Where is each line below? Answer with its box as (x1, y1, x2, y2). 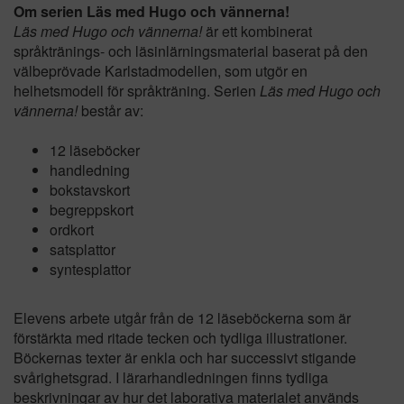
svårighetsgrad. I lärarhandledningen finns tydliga (14, 366, 328, 388)
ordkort (50, 218, 94, 240)
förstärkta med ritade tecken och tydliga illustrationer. (14, 326, 347, 348)
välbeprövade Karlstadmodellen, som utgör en (14, 60, 308, 81)
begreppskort (50, 198, 133, 220)
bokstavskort (50, 179, 130, 200)
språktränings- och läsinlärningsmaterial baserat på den (14, 40, 368, 61)
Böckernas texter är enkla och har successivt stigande (14, 346, 356, 368)
